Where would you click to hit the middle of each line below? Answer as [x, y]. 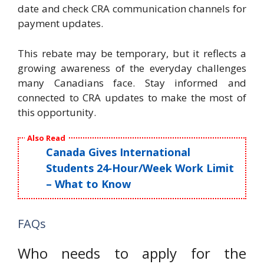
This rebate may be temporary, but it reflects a [132, 53]
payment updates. [60, 23]
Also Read [46, 138]
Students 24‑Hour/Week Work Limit [140, 168]
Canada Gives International [118, 152]
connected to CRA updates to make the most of [132, 97]
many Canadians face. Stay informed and [132, 82]
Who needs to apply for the [132, 253]
